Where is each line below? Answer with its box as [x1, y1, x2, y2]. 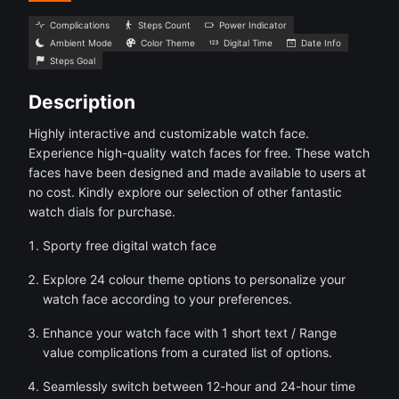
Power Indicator [219, 20, 287, 30]
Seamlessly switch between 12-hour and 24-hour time [43, 379, 355, 394]
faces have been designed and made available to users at [28, 165, 366, 180]
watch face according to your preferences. [43, 291, 292, 306]
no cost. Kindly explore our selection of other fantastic [28, 184, 342, 199]
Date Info [301, 37, 341, 48]
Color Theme [141, 37, 195, 48]
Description [28, 91, 135, 113]
